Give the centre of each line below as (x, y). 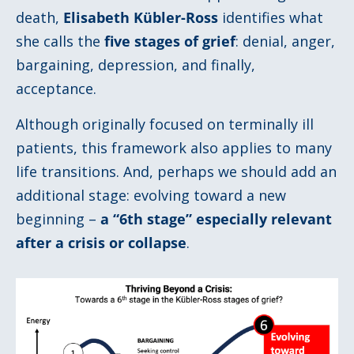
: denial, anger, (285, 41)
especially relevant (262, 218)
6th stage (153, 218)
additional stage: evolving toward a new (151, 195)
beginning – (58, 218)
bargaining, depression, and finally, (136, 65)
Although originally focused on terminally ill (165, 124)
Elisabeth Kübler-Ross (141, 18)
